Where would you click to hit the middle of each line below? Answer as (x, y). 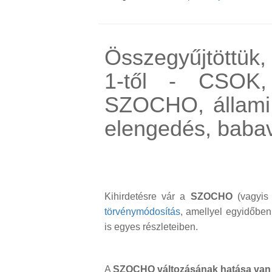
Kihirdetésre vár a (148, 197)
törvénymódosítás (142, 212)
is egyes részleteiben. (152, 227)
